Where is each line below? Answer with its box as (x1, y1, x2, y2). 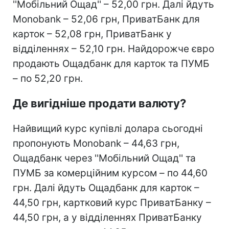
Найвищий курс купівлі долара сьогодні (13, 122, 203, 134)
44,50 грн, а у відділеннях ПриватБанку (13, 211, 202, 223)
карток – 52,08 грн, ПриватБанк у (13, 28, 172, 40)
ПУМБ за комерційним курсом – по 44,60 (13, 167, 208, 179)
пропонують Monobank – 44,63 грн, (13, 137, 179, 149)
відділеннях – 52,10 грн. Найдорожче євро (13, 42, 214, 55)
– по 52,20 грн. (13, 72, 83, 84)
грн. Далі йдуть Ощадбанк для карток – (13, 181, 199, 194)
